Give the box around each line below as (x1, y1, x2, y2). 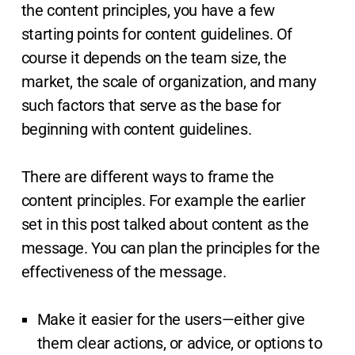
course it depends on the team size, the (21, 48, 287, 68)
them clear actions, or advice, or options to (36, 334, 323, 353)
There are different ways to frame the (21, 167, 275, 187)
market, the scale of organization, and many (21, 72, 316, 92)
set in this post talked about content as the (21, 215, 309, 235)
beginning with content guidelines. (21, 120, 252, 139)
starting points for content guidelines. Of (21, 25, 293, 44)
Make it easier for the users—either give (36, 310, 305, 330)
